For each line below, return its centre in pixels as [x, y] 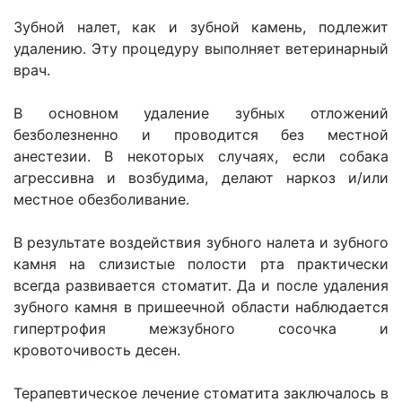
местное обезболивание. [101, 199]
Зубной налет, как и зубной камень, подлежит [201, 27]
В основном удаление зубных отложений [201, 113]
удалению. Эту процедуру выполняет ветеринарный [201, 48]
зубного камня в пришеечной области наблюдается [201, 307]
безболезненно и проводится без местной [201, 135]
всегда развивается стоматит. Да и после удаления [201, 285]
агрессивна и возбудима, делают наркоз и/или [201, 178]
